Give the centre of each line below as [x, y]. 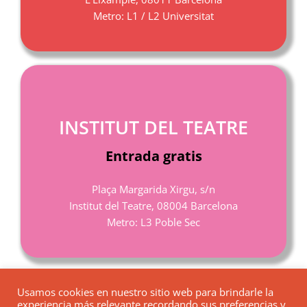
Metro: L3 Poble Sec [153, 222]
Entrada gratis [153, 156]
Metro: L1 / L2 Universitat [153, 15]
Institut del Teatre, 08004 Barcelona [153, 206]
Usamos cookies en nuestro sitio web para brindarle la [145, 292]
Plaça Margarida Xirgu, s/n [153, 189]
